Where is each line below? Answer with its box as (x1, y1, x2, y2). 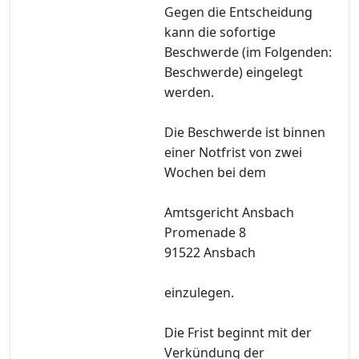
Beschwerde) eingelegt (164, 63, 303, 81)
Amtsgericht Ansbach (164, 203, 294, 221)
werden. (164, 83, 214, 101)
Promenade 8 (164, 223, 246, 241)
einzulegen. (164, 283, 234, 301)
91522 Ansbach (164, 243, 256, 261)
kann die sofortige (164, 22, 276, 41)
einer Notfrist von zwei (164, 143, 302, 161)
